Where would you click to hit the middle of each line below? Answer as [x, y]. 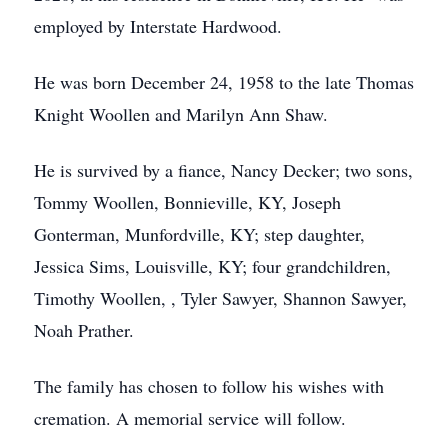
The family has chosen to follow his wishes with [209, 386]
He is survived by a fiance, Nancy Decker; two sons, [223, 170]
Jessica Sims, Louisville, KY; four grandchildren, [212, 266]
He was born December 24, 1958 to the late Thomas [224, 82]
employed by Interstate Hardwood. [158, 26]
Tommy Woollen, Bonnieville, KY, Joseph [187, 202]
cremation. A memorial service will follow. [190, 418]
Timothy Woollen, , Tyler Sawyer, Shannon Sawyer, [220, 298]
